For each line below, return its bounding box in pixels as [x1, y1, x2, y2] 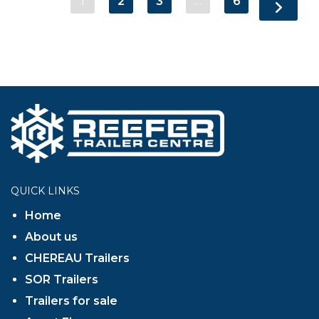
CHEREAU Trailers [25, 251, 130, 266]
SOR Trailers [25, 273, 98, 287]
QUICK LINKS [11, 184, 80, 198]
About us [25, 230, 78, 244]
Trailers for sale [25, 294, 117, 308]
